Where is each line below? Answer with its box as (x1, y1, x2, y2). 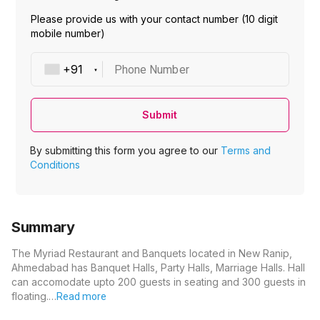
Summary (11, 219, 75, 236)
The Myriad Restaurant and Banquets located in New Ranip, (11, 247, 292, 260)
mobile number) (30, 27, 105, 40)
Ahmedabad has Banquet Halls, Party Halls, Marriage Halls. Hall (11, 261, 305, 274)
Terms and (221, 144, 271, 157)
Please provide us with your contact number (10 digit (30, 13, 278, 26)
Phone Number (114, 62, 189, 76)
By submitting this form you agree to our (30, 144, 221, 157)
